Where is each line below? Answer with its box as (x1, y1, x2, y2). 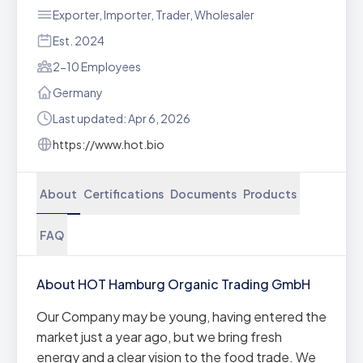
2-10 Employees (53, 59, 141, 74)
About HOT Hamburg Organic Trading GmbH (36, 275, 310, 293)
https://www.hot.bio (53, 137, 164, 152)
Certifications (83, 186, 164, 201)
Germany (53, 85, 103, 100)
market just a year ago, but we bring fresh (36, 328, 282, 345)
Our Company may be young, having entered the (36, 308, 327, 325)
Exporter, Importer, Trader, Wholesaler (53, 7, 254, 22)
